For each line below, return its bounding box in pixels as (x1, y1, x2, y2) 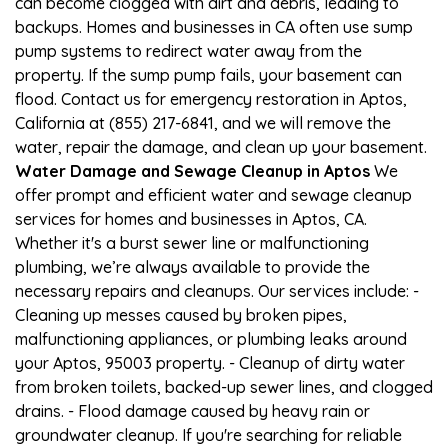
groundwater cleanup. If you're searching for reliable (15, 424, 402, 445)
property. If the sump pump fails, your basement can (15, 64, 402, 85)
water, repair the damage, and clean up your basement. (15, 136, 427, 157)
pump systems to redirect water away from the (15, 40, 362, 61)
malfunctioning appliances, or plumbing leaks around (15, 328, 407, 349)
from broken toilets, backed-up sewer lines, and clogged (15, 376, 433, 397)
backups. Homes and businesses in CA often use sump (15, 16, 413, 37)
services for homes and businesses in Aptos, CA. (15, 208, 367, 229)
